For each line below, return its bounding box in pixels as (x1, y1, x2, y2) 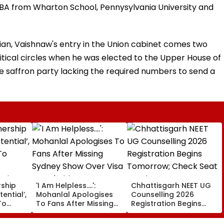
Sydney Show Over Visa (36, 207, 120, 217)
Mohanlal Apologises (36, 189, 113, 199)
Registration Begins (131, 198, 201, 208)
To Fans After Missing (36, 198, 113, 208)
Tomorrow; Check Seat (131, 207, 215, 217)
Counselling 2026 (131, 189, 194, 199)
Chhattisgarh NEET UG (131, 180, 211, 190)
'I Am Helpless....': (36, 180, 95, 190)
